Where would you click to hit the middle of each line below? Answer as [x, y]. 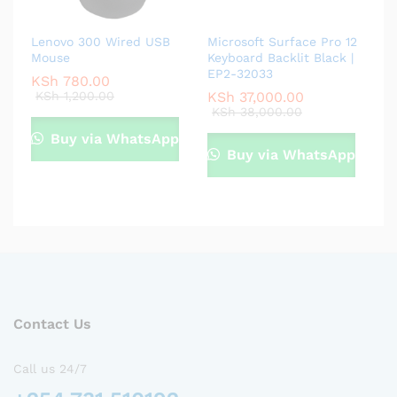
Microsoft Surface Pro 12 [282, 41]
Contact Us [52, 323]
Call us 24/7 [50, 368]
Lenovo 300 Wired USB [101, 41]
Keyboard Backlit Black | [280, 57]
